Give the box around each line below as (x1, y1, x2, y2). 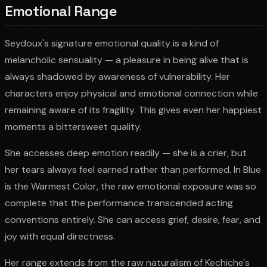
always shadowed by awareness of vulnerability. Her (5, 70, 230, 83)
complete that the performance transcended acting (5, 196, 233, 209)
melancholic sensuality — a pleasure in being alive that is (5, 53, 249, 66)
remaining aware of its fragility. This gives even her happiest (5, 103, 262, 116)
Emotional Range (5, 1, 117, 20)
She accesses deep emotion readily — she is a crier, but (5, 146, 247, 159)
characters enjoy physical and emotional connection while (5, 86, 258, 100)
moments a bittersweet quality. (5, 120, 141, 133)
